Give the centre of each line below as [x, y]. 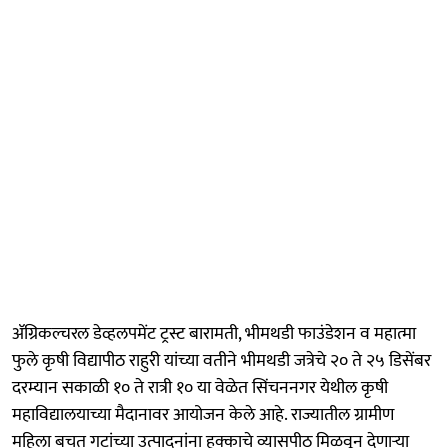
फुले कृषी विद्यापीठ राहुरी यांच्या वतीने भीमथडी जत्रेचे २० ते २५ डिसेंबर [221, 360]
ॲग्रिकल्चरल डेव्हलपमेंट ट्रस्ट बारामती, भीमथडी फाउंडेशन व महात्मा [214, 333]
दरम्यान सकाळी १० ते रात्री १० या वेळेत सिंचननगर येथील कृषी [200, 387]
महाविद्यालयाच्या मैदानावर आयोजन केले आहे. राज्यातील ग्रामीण [203, 414]
